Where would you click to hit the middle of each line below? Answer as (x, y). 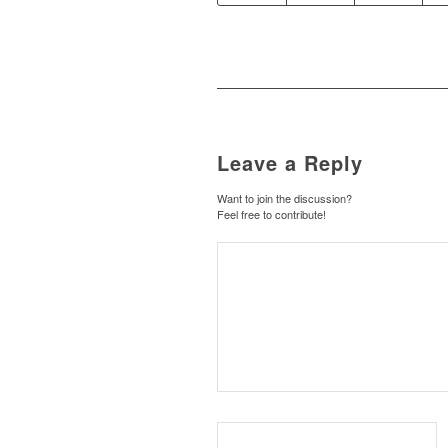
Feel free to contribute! (271, 214)
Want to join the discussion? (284, 198)
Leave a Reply (290, 163)
